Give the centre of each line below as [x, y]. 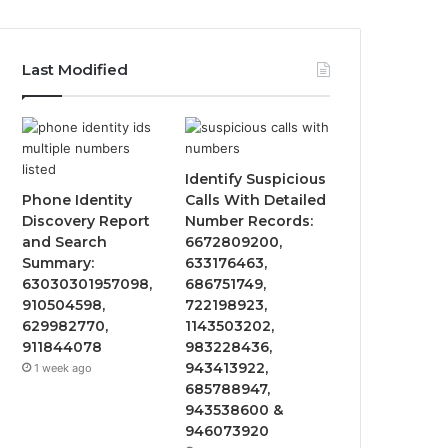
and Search [65, 242]
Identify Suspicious [256, 179]
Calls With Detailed [256, 200]
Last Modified [75, 69]
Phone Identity [77, 200]
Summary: [58, 263]
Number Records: [249, 221]
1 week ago [63, 368]
